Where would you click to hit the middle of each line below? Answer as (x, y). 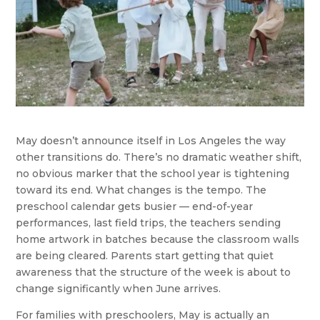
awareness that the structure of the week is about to (154, 272)
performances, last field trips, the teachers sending (149, 223)
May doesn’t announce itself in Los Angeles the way (151, 141)
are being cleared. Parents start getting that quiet (145, 256)
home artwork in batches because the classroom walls (158, 240)
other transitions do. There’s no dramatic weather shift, (159, 157)
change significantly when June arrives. (119, 289)
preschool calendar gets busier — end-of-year (135, 207)
